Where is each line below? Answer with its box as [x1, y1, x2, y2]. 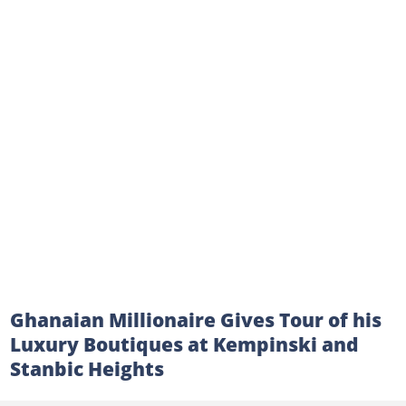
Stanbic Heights [9, 355, 164, 382]
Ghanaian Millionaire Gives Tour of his [9, 306, 382, 333]
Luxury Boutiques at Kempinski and [9, 331, 359, 357]
